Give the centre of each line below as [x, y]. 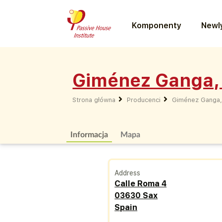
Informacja [89, 134]
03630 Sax [136, 195]
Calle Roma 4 [141, 183]
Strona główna [94, 100]
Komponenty [157, 25]
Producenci [144, 100]
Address [128, 173]
